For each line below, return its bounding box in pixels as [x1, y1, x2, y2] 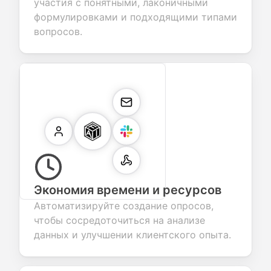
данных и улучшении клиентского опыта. [34, 229, 231, 241]
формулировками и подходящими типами [34, 11, 237, 23]
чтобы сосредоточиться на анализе [34, 214, 205, 226]
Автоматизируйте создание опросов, [34, 200, 214, 212]
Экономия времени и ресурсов [34, 183, 221, 197]
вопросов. [34, 25, 82, 38]
